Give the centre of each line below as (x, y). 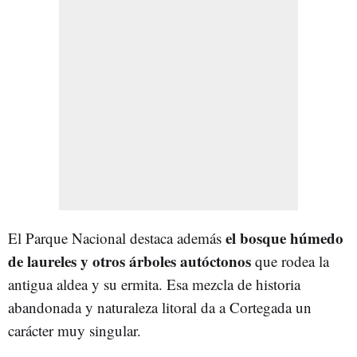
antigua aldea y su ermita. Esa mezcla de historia (154, 284)
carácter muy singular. (75, 330)
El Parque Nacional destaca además (117, 237)
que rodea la (292, 261)
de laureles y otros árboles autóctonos (131, 261)
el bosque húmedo (284, 237)
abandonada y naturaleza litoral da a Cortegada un (160, 307)
